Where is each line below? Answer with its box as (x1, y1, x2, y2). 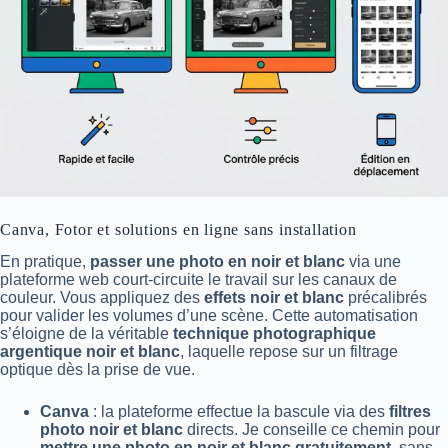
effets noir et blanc (204, 289, 344, 307)
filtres (389, 403, 431, 421)
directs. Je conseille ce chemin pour (183, 421, 440, 439)
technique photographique (173, 325, 376, 343)
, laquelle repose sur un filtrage (180, 343, 398, 361)
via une (345, 253, 401, 271)
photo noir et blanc (40, 421, 183, 439)
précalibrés (344, 289, 427, 307)
